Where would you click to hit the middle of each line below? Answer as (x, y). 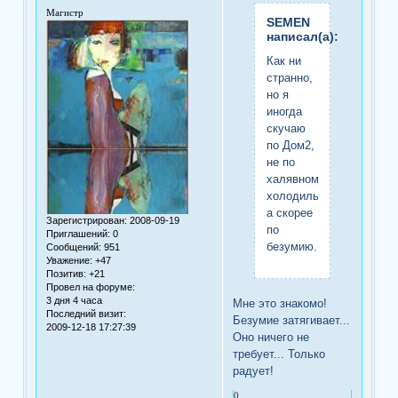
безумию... (295, 246)
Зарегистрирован (86, 221)
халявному (295, 179)
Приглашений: (79, 234)
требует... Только (279, 354)
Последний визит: (87, 314)
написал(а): (302, 36)
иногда (284, 111)
